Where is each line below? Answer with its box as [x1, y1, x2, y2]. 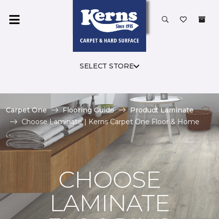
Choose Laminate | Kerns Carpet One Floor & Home [22, 117, 199, 126]
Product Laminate [130, 106, 194, 114]
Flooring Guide [63, 106, 114, 114]
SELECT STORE [79, 62, 134, 70]
